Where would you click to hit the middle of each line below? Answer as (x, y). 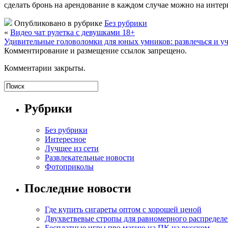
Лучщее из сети (72, 148)
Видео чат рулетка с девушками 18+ (73, 32)
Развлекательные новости (90, 157)
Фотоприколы (69, 166)
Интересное (65, 139)
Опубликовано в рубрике (58, 23)
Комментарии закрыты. (45, 68)
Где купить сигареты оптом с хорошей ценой (123, 210)
